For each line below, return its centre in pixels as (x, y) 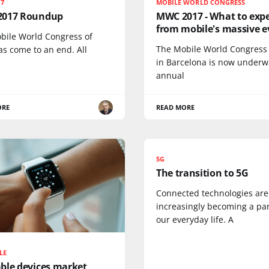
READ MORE (176, 107)
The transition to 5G (202, 173)
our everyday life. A (195, 220)
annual (170, 76)
